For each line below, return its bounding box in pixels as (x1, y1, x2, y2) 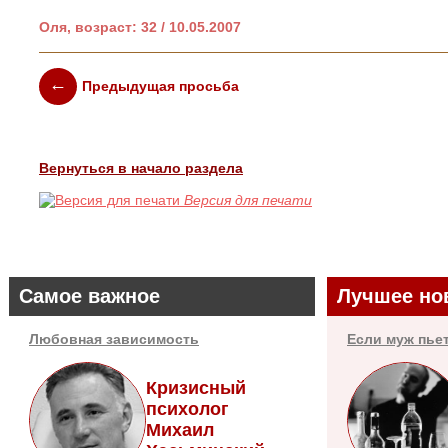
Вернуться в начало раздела (39, 159, 243, 176)
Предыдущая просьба (81, 78, 239, 95)
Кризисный (146, 378, 246, 399)
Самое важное (19, 284, 160, 307)
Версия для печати (184, 191, 312, 208)
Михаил (146, 420, 214, 441)
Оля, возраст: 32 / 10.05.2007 (39, 18, 241, 35)
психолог (146, 399, 229, 420)
